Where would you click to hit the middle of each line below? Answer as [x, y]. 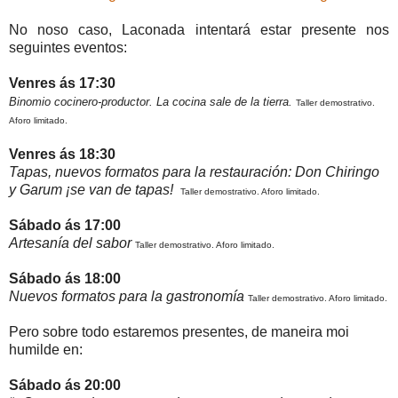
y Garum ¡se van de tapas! [91, 190]
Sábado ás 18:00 [65, 279]
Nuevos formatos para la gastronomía [127, 297]
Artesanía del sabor [70, 243]
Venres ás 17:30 [62, 84]
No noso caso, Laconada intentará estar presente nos [199, 30]
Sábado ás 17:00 [65, 226]
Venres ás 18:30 [62, 155]
